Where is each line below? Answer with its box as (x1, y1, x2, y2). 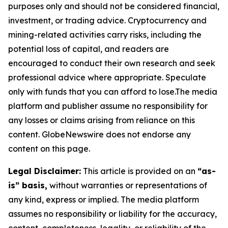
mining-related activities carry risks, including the (8, 30, 202, 40)
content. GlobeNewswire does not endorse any (8, 129, 191, 140)
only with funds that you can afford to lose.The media (8, 87, 217, 97)
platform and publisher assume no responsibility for (8, 101, 208, 111)
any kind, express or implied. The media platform (8, 194, 199, 205)
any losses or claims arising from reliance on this (8, 115, 195, 126)
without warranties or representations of (47, 180, 207, 191)
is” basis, (8, 180, 47, 191)
